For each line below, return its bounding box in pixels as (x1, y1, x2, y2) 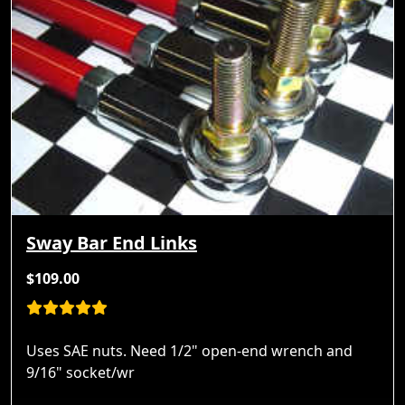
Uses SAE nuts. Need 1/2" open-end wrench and (26, 341, 353, 362)
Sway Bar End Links (26, 231, 197, 256)
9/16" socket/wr (26, 363, 135, 383)
